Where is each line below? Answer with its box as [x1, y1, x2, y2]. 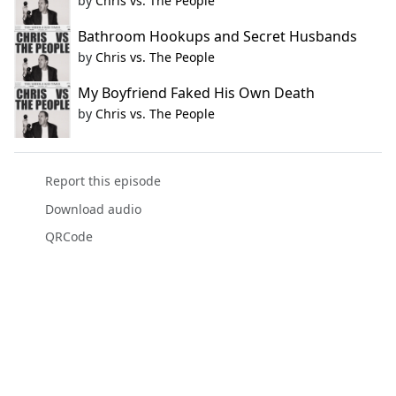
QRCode [44, 227, 93, 245]
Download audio [44, 200, 141, 217]
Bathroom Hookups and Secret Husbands [78, 27, 357, 47]
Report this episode [44, 172, 161, 190]
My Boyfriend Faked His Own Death [78, 83, 315, 103]
